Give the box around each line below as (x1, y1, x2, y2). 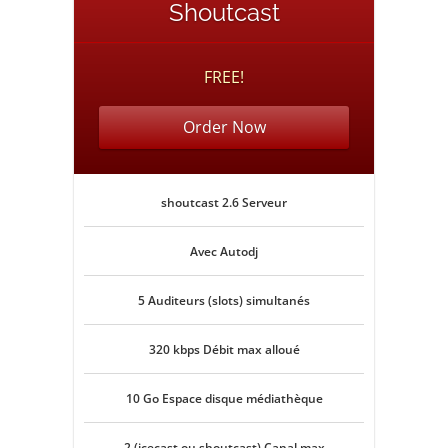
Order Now (182, 116, 266, 138)
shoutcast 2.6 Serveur (161, 194, 287, 211)
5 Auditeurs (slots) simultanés (138, 292, 310, 309)
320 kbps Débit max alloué (148, 341, 300, 358)
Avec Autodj (190, 243, 258, 260)
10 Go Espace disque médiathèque (125, 390, 323, 407)
